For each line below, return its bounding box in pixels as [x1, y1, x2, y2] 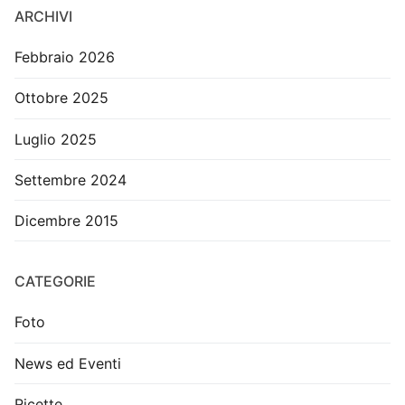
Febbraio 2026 [14, 48, 115, 67]
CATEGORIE [14, 272, 96, 291]
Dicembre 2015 [14, 211, 118, 230]
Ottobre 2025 [14, 89, 108, 108]
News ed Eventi [14, 353, 121, 372]
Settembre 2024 [14, 170, 127, 189]
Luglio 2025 [14, 129, 97, 148]
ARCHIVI [14, 7, 72, 26]
